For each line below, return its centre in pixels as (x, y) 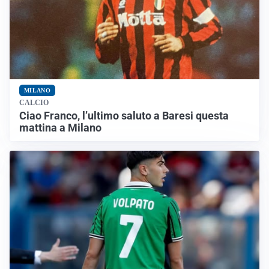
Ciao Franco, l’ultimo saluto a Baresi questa (124, 116)
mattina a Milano (60, 128)
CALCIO (34, 102)
